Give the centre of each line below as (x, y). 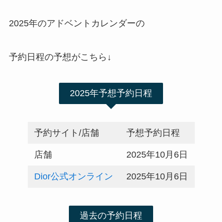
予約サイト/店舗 (66, 133)
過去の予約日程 (111, 216)
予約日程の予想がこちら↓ (60, 57)
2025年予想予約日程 (111, 93)
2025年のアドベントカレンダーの (77, 24)
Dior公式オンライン (73, 176)
